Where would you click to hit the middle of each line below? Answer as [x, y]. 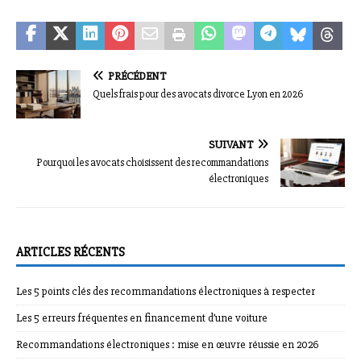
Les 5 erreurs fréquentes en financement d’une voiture [142, 318]
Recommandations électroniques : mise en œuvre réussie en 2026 [167, 345]
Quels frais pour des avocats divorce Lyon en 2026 [198, 95]
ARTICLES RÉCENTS [71, 253]
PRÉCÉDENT [137, 77]
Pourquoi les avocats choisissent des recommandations [152, 163]
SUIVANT [231, 145]
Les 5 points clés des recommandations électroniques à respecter [166, 292]
